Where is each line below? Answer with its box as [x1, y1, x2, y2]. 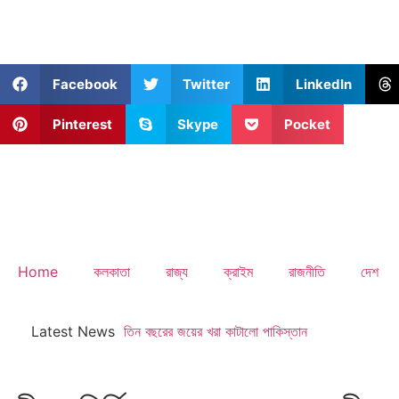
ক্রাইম [224, 263, 253, 281]
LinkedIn [295, 75, 352, 93]
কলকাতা [94, 263, 130, 281]
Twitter [183, 75, 230, 93]
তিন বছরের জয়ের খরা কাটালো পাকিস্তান [124, 322, 307, 340]
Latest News [27, 322, 115, 340]
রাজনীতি [289, 263, 325, 281]
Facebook [52, 75, 118, 93]
